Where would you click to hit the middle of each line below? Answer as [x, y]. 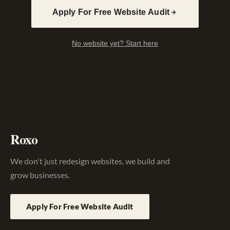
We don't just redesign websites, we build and [90, 161]
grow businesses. [40, 175]
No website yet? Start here [115, 43]
